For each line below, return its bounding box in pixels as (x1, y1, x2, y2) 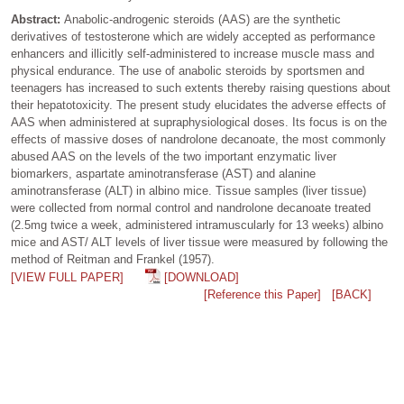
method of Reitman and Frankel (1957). (11, 252, 215, 266)
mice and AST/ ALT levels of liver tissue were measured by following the (11, 235, 388, 249)
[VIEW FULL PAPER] (11, 271, 124, 284)
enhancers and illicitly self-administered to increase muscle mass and (11, 47, 374, 60)
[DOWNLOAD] (164, 271, 239, 284)
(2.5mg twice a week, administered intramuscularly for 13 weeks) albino (11, 218, 383, 232)
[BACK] (332, 288, 372, 301)
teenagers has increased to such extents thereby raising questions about (11, 81, 390, 95)
